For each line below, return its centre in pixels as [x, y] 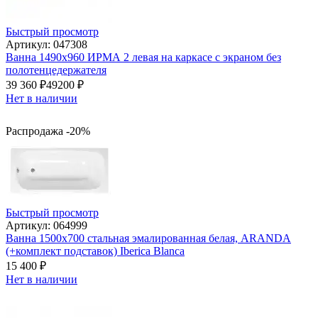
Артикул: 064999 [46, 226]
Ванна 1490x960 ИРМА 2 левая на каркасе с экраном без [143, 57]
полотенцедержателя [56, 70]
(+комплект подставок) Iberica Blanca [95, 251]
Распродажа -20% [48, 131]
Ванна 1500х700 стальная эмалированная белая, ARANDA [148, 238]
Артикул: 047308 [46, 45]
